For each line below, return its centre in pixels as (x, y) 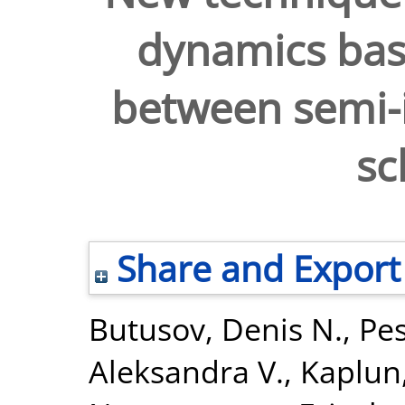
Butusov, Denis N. (216, 329)
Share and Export (254, 268)
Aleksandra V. (186, 371)
